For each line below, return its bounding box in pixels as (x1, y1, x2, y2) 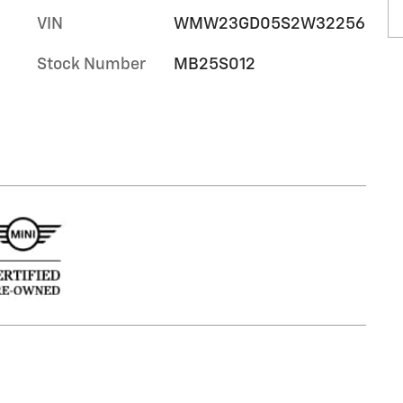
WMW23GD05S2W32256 (173, 16, 365, 32)
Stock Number (37, 57, 146, 73)
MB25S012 (173, 57, 255, 73)
